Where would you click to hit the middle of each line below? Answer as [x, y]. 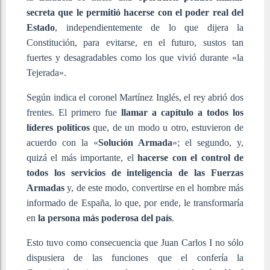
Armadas [46, 187]
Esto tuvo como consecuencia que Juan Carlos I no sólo [135, 242]
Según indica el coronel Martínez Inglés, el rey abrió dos [135, 97]
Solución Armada [135, 142]
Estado [41, 27]
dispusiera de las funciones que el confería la [135, 257]
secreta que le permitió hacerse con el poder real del [135, 12]
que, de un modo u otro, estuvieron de [167, 127]
